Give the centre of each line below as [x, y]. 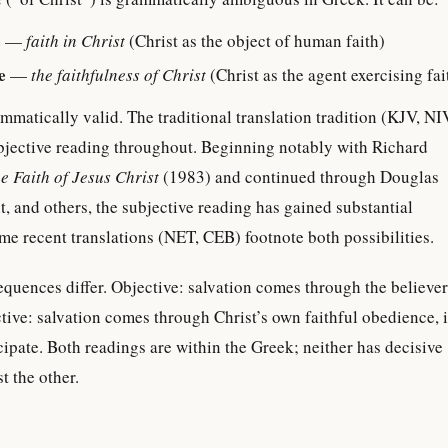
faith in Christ [75, 40]
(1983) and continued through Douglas [299, 176]
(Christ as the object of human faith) [255, 40]
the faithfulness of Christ [118, 74]
